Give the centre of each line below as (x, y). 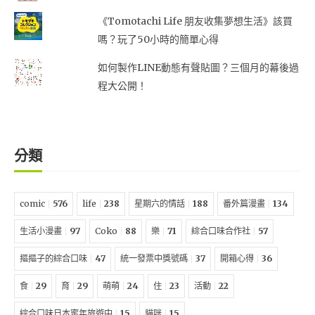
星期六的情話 (160, 203)
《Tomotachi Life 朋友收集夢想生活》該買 (195, 21)
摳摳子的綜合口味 (53, 258)
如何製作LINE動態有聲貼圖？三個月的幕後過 (198, 67)
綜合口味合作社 (221, 231)
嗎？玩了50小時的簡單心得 (158, 39)
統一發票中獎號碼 (154, 258)
